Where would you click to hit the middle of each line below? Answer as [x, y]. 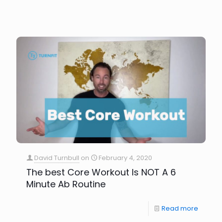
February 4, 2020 [125, 158]
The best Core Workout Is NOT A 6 [101, 172]
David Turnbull [57, 158]
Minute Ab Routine [66, 184]
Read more [180, 208]
